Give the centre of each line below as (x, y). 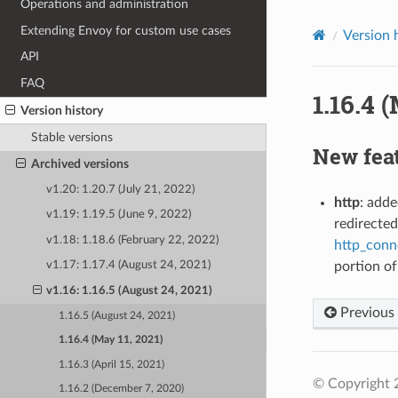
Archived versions (80, 163)
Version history (62, 110)
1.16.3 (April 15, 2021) (112, 364)
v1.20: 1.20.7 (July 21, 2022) (121, 189)
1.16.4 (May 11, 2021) (111, 340)
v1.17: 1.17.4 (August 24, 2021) (129, 266)
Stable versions (72, 138)
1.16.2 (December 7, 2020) (122, 388)
